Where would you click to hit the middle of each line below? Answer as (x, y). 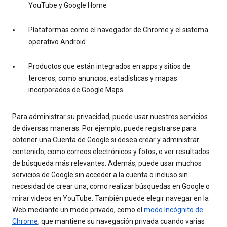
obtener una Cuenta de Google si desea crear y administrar (106, 140)
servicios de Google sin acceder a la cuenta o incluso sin (100, 175)
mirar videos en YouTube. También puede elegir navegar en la (110, 198)
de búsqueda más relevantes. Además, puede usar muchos (107, 163)
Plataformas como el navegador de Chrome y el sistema (118, 30)
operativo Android (57, 42)
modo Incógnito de (174, 210)
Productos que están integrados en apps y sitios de (109, 67)
